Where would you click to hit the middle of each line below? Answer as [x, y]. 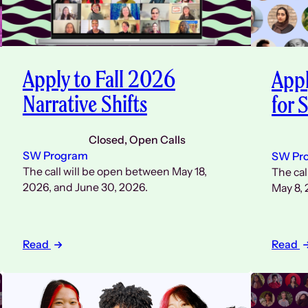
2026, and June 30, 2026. [85, 187]
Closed [106, 140]
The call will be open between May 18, [114, 171]
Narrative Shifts [85, 103]
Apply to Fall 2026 [99, 78]
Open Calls [157, 140]
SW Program [55, 155]
